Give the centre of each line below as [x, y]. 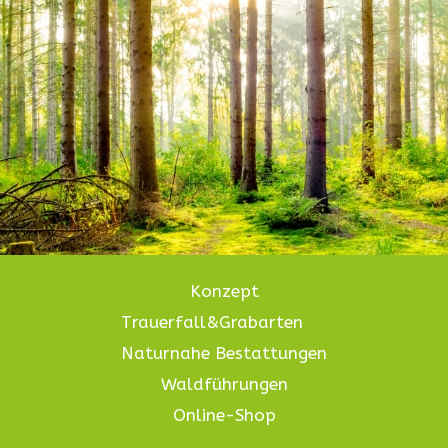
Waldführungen [224, 383]
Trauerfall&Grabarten [212, 321]
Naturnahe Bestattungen [224, 352]
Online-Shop [224, 414]
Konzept [224, 290]
